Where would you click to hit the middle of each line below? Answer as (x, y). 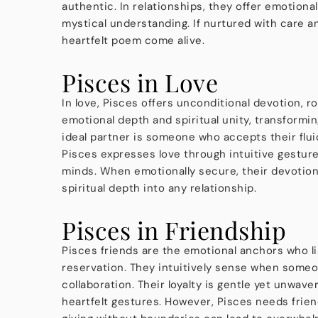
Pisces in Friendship (174, 230)
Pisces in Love (140, 82)
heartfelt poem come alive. (133, 40)
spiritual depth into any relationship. (159, 188)
